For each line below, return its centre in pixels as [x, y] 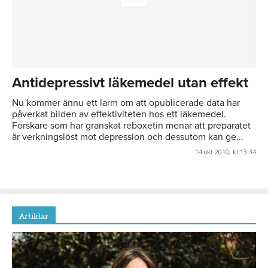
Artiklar [34, 216]
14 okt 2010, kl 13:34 [226, 152]
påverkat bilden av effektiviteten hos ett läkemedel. [119, 114]
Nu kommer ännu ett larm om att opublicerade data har [126, 103]
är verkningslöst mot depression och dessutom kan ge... [128, 137]
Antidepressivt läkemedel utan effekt [130, 83]
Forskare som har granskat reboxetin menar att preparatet [131, 125]
